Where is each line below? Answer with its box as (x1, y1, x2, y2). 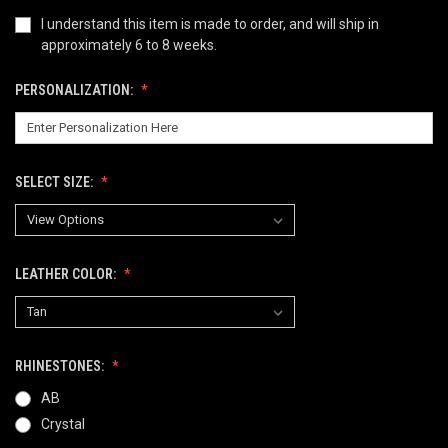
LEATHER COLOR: (15, 265, 119, 282)
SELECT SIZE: (15, 173, 96, 190)
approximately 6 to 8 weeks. (40, 36, 217, 53)
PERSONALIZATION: (15, 81, 136, 98)
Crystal (40, 415, 85, 432)
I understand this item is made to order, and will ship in (40, 15, 379, 32)
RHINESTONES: (15, 357, 107, 374)
